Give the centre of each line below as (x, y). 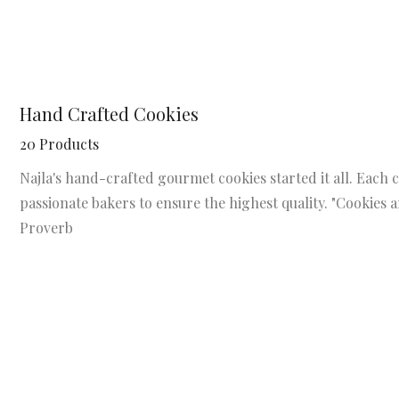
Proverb (46, 228)
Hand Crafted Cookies (109, 114)
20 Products (59, 144)
